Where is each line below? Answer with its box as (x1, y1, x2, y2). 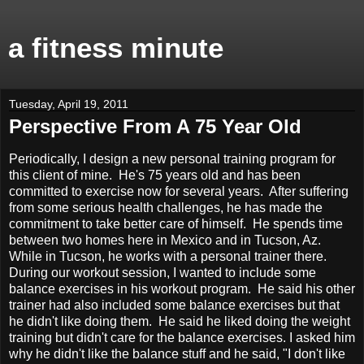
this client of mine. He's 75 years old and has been (9, 167, 301, 182)
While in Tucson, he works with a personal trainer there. (9, 249, 330, 263)
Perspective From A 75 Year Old (9, 115, 301, 137)
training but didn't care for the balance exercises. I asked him (9, 330, 355, 344)
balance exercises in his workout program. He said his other (9, 281, 355, 296)
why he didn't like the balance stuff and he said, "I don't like (9, 346, 345, 361)
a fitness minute (8, 32, 223, 63)
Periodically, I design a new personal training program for (9, 151, 336, 166)
